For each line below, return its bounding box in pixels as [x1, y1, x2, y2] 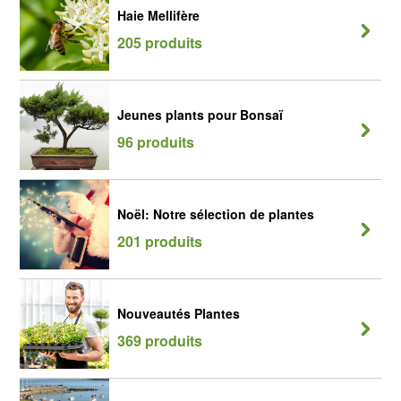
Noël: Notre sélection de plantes [117, 205, 314, 223]
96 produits [117, 132, 194, 152]
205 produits [117, 32, 202, 53]
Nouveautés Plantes [117, 304, 240, 322]
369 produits [117, 330, 202, 351]
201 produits [117, 231, 202, 252]
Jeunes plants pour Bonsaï [117, 106, 283, 124]
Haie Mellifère [117, 6, 200, 24]
